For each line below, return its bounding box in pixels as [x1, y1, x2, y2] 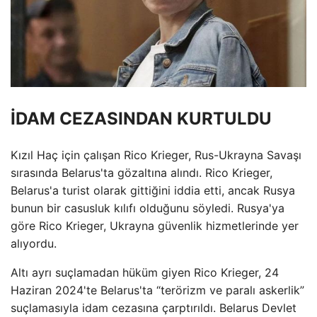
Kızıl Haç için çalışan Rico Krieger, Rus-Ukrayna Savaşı [11, 148, 301, 163]
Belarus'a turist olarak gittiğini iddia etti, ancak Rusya [11, 183, 295, 198]
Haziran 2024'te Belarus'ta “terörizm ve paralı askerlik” [11, 283, 304, 298]
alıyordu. [11, 236, 57, 251]
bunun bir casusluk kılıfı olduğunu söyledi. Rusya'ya [11, 201, 284, 216]
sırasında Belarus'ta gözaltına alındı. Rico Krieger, [11, 166, 272, 180]
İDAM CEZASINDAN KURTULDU [11, 108, 272, 129]
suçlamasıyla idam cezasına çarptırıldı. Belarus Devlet [11, 301, 296, 316]
